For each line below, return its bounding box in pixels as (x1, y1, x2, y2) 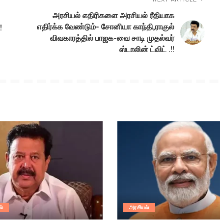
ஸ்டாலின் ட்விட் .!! (119, 44, 175, 54)
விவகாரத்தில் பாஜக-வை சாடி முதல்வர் (50, 32, 175, 43)
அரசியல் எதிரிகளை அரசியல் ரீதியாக (53, 10, 175, 20)
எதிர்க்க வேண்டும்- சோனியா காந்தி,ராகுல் (37, 21, 175, 31)
